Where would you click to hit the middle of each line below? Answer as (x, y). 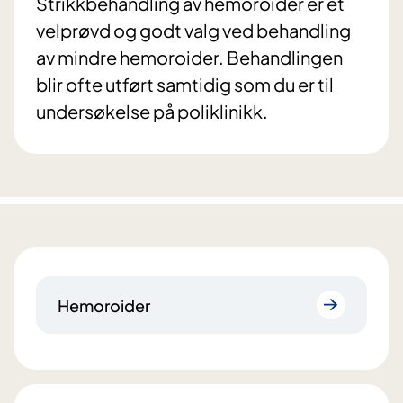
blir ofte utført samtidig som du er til (185, 85)
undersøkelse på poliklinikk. (152, 112)
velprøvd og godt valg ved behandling (193, 31)
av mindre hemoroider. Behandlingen (189, 58)
